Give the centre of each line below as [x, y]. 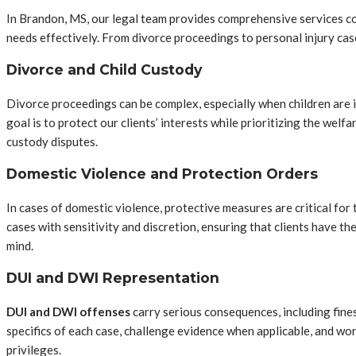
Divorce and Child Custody [104, 70]
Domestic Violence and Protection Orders [162, 174]
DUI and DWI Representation [113, 278]
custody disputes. [52, 141]
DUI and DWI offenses [68, 311]
